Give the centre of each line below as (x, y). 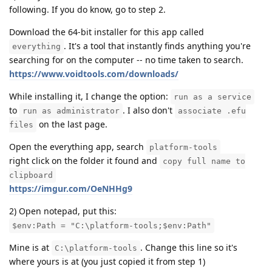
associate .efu (212, 110)
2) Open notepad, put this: (63, 211)
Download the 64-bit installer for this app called (107, 32)
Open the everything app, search (78, 146)
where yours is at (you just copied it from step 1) (107, 261)
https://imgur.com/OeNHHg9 (71, 188)
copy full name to (204, 161)
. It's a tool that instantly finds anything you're (157, 46)
